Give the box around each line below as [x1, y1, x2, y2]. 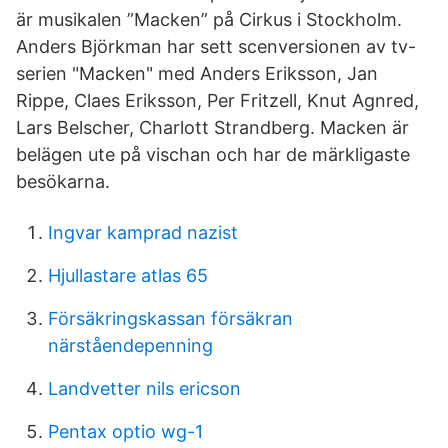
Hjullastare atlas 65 [48, 265, 208, 286]
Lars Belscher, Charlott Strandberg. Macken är [16, 117, 409, 138]
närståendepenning [48, 335, 213, 356]
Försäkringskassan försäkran [48, 308, 293, 329]
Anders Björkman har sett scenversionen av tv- [16, 36, 416, 57]
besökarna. [16, 171, 110, 192]
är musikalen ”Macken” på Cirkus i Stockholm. [16, 9, 402, 30]
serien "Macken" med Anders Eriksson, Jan [16, 63, 378, 84]
